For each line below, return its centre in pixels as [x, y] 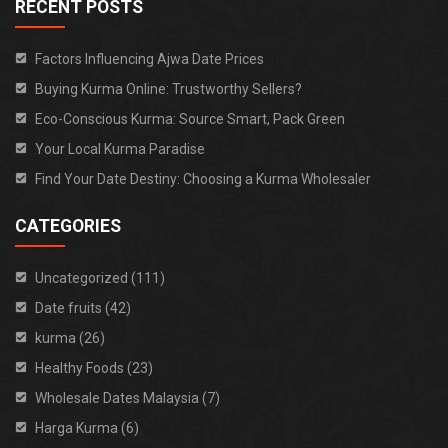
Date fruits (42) [83, 308]
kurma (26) [70, 338]
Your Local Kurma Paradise [120, 149]
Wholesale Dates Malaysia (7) [127, 398]
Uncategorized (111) [100, 278]
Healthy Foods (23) [94, 368]
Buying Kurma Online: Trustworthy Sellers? [168, 89]
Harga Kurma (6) [87, 428]
